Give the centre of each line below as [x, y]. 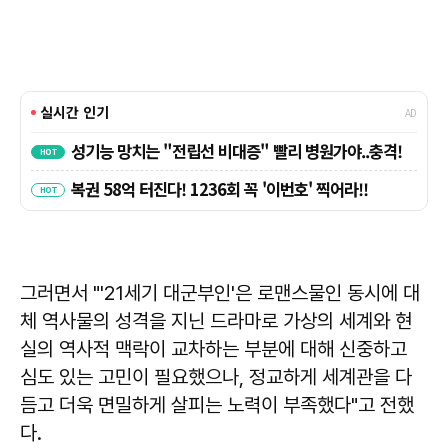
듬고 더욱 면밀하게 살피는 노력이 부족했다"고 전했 [217, 404]
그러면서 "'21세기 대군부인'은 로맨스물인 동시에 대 [220, 292]
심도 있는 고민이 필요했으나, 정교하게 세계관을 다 [216, 376]
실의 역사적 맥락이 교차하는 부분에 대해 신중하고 [213, 348]
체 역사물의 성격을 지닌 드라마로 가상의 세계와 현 [216, 320]
